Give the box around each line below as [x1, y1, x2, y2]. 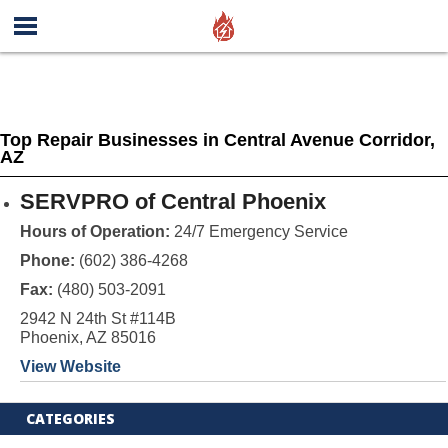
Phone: [19, 252, 79, 269]
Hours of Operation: [19, 223, 170, 240]
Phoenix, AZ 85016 [19, 329, 156, 346]
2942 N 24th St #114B [19, 310, 176, 327]
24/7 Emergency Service [169, 223, 348, 240]
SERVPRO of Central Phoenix [19, 189, 326, 214]
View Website [19, 358, 121, 375]
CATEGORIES [26, 409, 116, 428]
